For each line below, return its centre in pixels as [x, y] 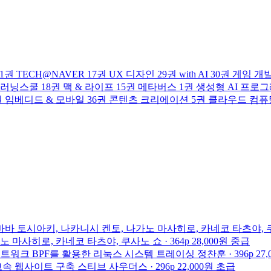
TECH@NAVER [51, 74]
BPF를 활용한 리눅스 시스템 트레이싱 [113, 253]
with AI [194, 74]
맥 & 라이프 [88, 87]
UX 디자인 [132, 74]
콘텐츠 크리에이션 [149, 100]
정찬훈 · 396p [225, 253]
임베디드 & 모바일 [45, 100]
